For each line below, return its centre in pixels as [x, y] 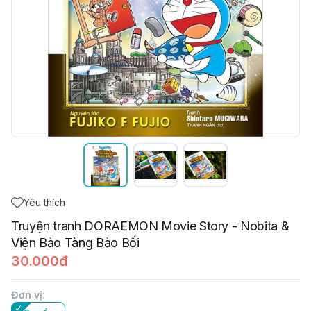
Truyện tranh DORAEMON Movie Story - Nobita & [150, 226]
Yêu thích [44, 202]
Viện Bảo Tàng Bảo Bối [75, 243]
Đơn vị [27, 295]
